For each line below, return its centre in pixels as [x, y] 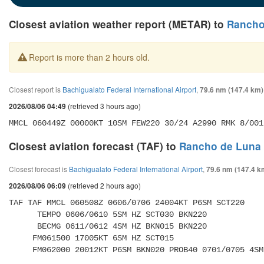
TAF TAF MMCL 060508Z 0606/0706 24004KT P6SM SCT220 [129, 202]
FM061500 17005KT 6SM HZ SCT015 [21, 238]
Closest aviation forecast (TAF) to [94, 146]
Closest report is [36, 89]
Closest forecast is [39, 169]
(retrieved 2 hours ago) [103, 185]
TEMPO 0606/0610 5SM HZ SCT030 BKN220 [23, 214]
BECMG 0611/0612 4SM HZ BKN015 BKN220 [23, 226]
